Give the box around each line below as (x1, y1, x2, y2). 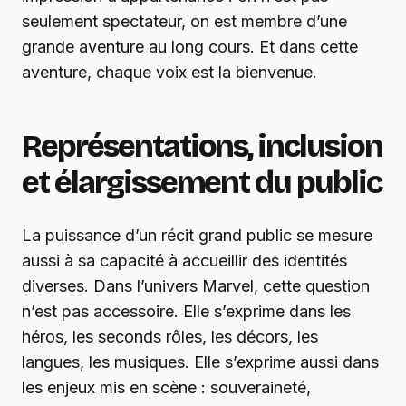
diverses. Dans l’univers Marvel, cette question (22, 276, 370, 296)
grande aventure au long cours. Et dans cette (22, 37, 358, 57)
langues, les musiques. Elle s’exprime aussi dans (22, 353, 379, 372)
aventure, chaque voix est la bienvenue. (22, 63, 317, 82)
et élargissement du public (22, 164, 382, 202)
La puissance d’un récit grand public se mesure (22, 226, 372, 246)
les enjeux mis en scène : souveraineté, (22, 378, 311, 398)
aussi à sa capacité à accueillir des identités (22, 251, 347, 271)
